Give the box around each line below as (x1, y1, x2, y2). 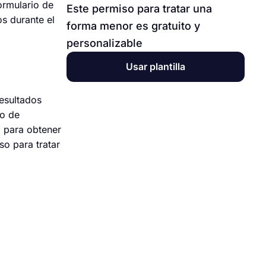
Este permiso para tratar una (66, 2, 212, 15)
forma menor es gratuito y (66, 20, 200, 32)
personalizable (66, 37, 142, 49)
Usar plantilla (126, 61, 185, 72)
